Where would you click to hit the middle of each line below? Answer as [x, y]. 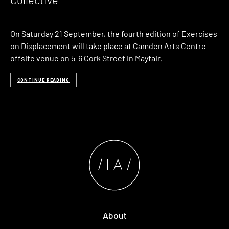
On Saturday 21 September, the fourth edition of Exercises [114, 33]
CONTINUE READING [43, 80]
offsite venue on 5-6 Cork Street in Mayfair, [86, 58]
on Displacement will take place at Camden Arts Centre [108, 45]
